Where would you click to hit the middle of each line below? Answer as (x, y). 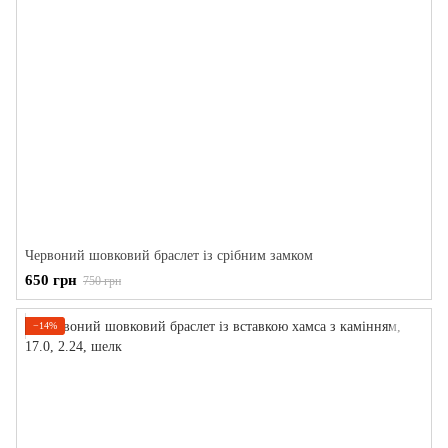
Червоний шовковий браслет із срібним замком (169, 255)
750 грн (102, 281)
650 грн (51, 280)
